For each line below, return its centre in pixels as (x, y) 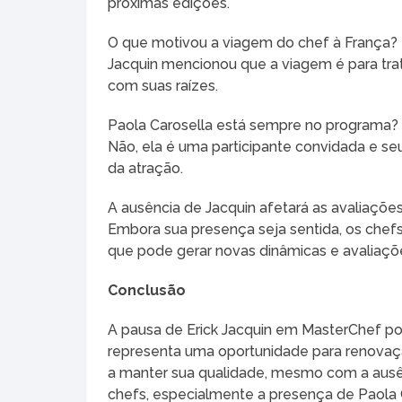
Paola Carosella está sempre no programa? (253, 125)
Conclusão (147, 290)
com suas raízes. (163, 85)
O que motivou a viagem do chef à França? (253, 42)
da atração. (146, 168)
